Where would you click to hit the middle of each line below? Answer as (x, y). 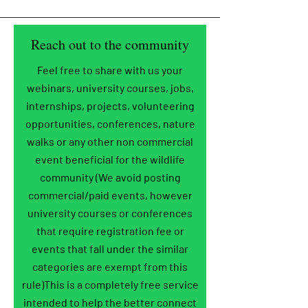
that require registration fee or (110, 231)
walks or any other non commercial (110, 141)
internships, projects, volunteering (110, 106)
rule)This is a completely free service (110, 284)
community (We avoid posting (110, 177)
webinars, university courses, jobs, (110, 88)
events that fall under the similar (110, 249)
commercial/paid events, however (110, 195)
